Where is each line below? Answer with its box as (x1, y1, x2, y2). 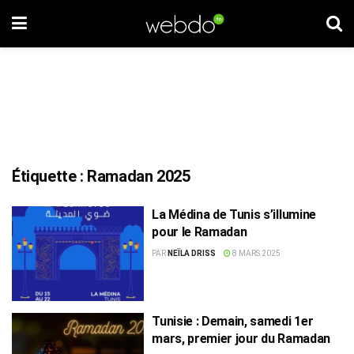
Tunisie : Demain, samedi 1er (152, 313, 314, 329)
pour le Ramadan (152, 224, 247, 239)
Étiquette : (12, 167, 88, 186)
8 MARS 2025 (231, 249, 281, 258)
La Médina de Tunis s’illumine (152, 207, 316, 222)
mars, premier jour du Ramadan (152, 330, 330, 346)
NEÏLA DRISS (168, 249, 217, 258)
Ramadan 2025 (87, 167, 190, 186)
